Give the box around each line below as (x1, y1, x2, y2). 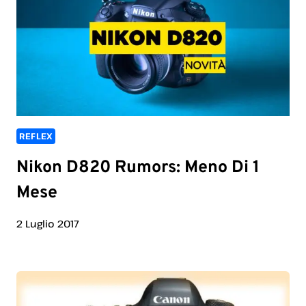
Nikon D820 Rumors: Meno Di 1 (16, 156, 260, 179)
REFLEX (19, 130, 53, 143)
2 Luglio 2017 (16, 217, 79, 231)
